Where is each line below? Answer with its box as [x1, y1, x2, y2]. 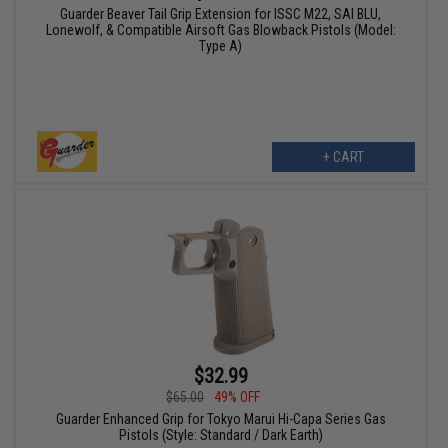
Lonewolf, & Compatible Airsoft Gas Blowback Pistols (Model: [45, 21, 396, 38]
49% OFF [214, 388, 261, 405]
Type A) [199, 37, 243, 54]
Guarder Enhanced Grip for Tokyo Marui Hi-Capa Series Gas [55, 410, 386, 427]
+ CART [322, 148, 364, 165]
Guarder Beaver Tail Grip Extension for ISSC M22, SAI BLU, [60, 5, 382, 22]
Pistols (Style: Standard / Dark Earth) [118, 426, 323, 443]
